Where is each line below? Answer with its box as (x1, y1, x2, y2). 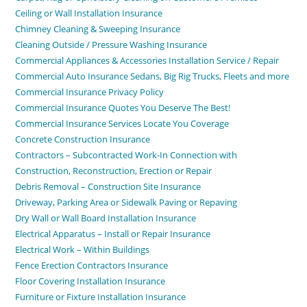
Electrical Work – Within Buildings (15, 243, 150, 256)
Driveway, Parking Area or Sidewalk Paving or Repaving (15, 196, 238, 208)
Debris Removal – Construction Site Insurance (15, 180, 201, 193)
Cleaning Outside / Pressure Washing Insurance (15, 38, 208, 51)
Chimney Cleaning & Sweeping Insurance (15, 23, 181, 35)
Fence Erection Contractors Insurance (15, 259, 169, 271)
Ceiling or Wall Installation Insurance (15, 7, 163, 19)
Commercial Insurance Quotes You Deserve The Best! (15, 101, 231, 114)
